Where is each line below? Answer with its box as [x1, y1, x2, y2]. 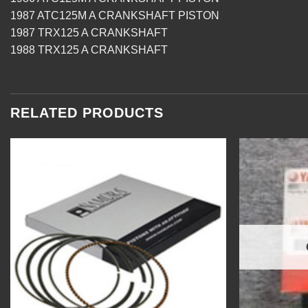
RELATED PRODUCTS [10, 105, 164, 121]
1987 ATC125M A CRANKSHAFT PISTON [10, 10, 219, 22]
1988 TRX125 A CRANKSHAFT [10, 44, 168, 56]
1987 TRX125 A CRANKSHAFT [10, 27, 168, 39]
